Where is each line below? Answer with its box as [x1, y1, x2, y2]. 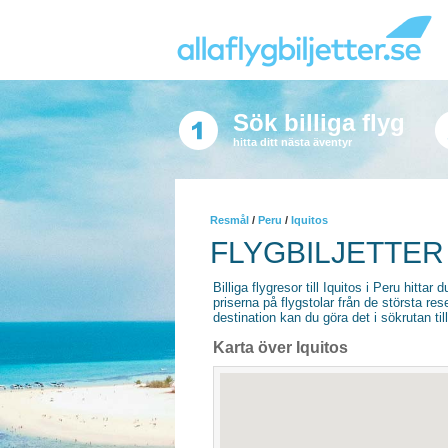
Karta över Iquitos [213, 339, 348, 356]
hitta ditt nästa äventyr [232, 136, 352, 148]
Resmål [210, 214, 249, 226]
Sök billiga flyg [232, 109, 405, 136]
